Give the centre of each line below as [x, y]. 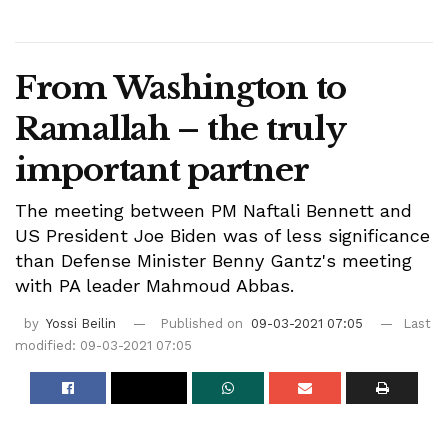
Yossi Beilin [81, 324]
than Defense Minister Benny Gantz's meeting [213, 261]
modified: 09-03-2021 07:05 [103, 346]
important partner [165, 169]
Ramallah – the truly [180, 128]
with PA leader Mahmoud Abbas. [157, 286]
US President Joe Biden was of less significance [222, 236]
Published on [203, 324]
